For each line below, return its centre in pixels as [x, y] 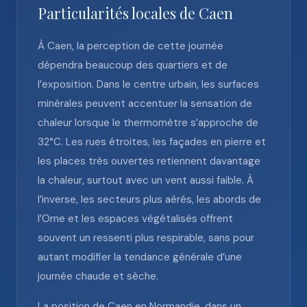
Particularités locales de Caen [135, 13]
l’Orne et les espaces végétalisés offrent [135, 219]
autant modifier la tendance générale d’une [140, 257]
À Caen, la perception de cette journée [131, 46]
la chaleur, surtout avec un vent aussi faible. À [146, 180]
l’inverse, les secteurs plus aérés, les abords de [149, 199]
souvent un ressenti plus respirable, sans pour [146, 238]
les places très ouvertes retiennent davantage [149, 161]
